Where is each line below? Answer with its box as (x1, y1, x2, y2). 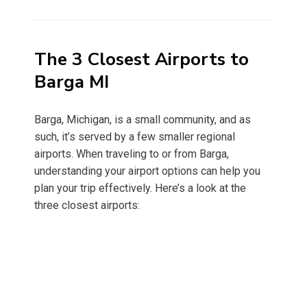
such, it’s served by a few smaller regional (34, 130, 235, 144)
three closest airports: (34, 199, 140, 212)
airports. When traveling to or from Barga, (34, 147, 229, 161)
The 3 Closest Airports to (34, 47, 249, 72)
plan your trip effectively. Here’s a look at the (34, 182, 246, 195)
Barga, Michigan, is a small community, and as (34, 113, 251, 127)
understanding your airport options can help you (34, 164, 260, 178)
